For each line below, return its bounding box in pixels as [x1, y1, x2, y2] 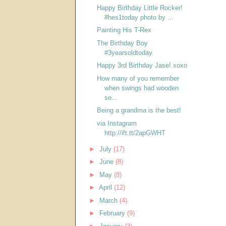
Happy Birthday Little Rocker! [97, 4, 183, 12]
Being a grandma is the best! [97, 106, 182, 115]
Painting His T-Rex [97, 26, 152, 34]
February [99, 209, 127, 217]
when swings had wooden [104, 84, 179, 92]
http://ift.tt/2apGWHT [104, 129, 166, 137]
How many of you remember [97, 74, 180, 82]
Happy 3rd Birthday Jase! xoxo [97, 62, 188, 70]
